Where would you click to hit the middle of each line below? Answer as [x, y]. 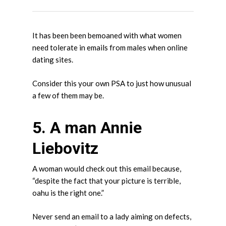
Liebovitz [65, 148]
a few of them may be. [68, 95]
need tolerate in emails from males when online [110, 47]
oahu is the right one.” [68, 193]
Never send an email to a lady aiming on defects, [112, 216]
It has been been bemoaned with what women [107, 35]
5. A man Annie [87, 128]
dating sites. [53, 60]
